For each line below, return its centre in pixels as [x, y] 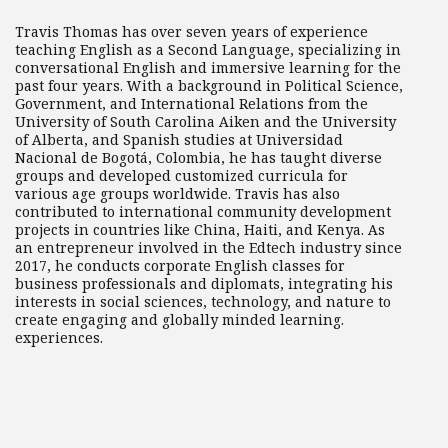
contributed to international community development [203, 212]
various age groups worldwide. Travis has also [177, 194]
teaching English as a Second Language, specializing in [208, 50]
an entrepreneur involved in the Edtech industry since [208, 248]
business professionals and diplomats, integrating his [204, 284]
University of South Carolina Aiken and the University [205, 122]
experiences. [59, 338]
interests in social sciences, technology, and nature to [203, 302]
